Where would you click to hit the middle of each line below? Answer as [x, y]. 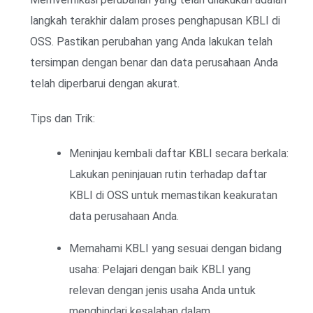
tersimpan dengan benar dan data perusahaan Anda [154, 62]
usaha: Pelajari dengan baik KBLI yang [160, 269]
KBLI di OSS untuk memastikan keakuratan [173, 195]
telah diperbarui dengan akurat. [105, 83]
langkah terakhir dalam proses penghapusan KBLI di [155, 20]
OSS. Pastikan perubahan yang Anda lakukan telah [151, 41]
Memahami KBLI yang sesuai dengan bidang [175, 248]
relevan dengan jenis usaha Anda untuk [162, 290]
